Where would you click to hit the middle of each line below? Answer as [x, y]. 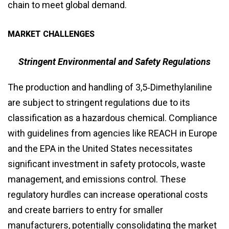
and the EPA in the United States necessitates [100, 148]
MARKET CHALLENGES [51, 34]
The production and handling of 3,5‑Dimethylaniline [110, 87]
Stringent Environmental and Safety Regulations [114, 61]
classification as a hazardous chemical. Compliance [112, 118]
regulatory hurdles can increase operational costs [108, 194]
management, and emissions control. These [97, 179]
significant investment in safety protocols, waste [107, 164]
